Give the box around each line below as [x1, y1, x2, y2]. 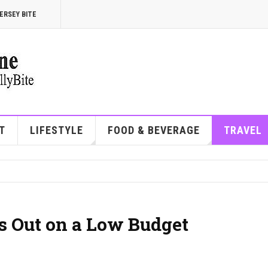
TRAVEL [223, 124, 262, 136]
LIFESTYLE [29, 124, 83, 136]
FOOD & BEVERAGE [107, 124, 200, 136]
